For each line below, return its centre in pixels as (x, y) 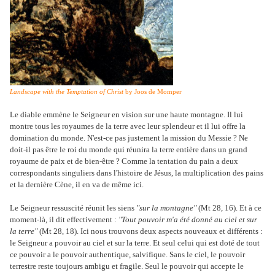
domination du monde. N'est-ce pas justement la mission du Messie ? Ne (129, 137)
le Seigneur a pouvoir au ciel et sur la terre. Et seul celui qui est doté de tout (135, 242)
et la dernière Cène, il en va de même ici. (77, 184)
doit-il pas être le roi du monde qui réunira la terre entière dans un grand (129, 149)
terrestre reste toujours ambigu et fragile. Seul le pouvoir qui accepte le (127, 266)
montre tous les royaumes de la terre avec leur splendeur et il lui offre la (128, 126)
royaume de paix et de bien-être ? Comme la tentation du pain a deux (124, 161)
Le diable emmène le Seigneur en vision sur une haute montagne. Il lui (126, 114)
